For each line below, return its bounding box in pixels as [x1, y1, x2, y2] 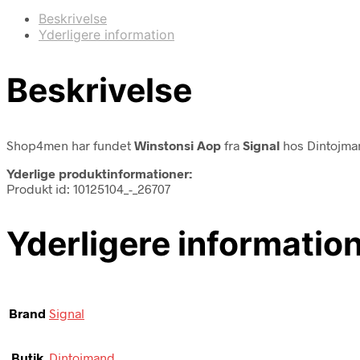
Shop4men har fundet [6, 137, 134, 153]
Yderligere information [39, 26, 174, 43]
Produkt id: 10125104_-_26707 [6, 180, 170, 196]
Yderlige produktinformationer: [6, 165, 192, 181]
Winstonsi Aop [134, 137, 221, 153]
